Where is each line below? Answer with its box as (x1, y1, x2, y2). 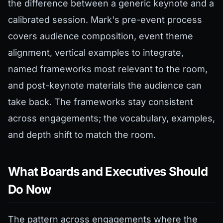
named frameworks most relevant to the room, (8, 64, 208, 75)
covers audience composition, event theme (8, 31, 193, 42)
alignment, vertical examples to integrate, (8, 47, 184, 58)
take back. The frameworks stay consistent (8, 97, 193, 108)
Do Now (8, 182, 51, 197)
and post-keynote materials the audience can (8, 80, 202, 91)
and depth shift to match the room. (8, 129, 156, 140)
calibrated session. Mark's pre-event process (8, 14, 202, 25)
